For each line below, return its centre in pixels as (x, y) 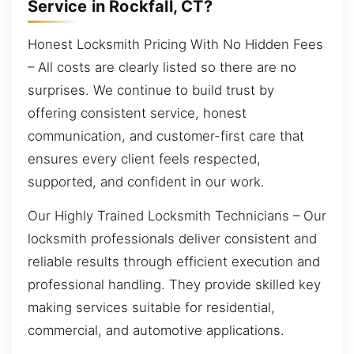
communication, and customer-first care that (166, 136)
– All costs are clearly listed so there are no (162, 67)
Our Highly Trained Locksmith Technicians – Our (177, 216)
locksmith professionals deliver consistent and (172, 239)
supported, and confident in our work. (146, 181)
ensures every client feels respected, (144, 158)
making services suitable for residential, (151, 308)
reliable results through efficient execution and (174, 262)
